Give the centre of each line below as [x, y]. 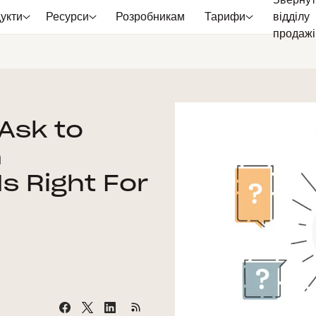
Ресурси [67, 17]
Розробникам [150, 17]
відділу [291, 17]
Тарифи [225, 17]
